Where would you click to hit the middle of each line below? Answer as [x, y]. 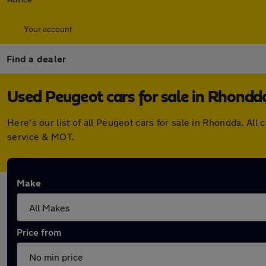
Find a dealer [37, 58]
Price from [39, 232]
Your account [48, 29]
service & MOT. [41, 136]
